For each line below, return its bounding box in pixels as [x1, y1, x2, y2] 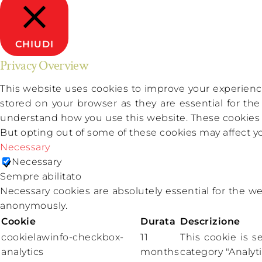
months [140, 246, 179, 258]
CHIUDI [15, 39, 54, 50]
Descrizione [180, 216, 240, 227]
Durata [140, 216, 175, 227]
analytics [1, 246, 44, 258]
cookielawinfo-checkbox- [1, 232, 124, 243]
